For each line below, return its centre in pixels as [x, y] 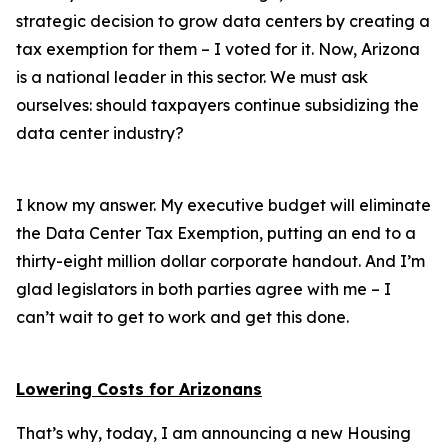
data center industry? [100, 133]
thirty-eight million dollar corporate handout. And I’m [220, 261]
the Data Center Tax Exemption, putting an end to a [216, 233]
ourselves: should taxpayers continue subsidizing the [217, 105]
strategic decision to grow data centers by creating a [223, 21]
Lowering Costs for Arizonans [139, 389]
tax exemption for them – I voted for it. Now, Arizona [218, 49]
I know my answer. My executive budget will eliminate [223, 205]
